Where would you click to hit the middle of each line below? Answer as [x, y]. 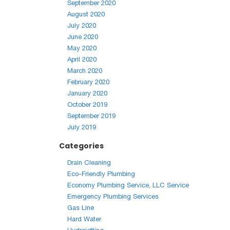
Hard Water [84, 219]
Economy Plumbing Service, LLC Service [128, 185]
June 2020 [83, 37]
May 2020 [82, 48]
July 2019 [82, 127]
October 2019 [87, 104]
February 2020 [88, 82]
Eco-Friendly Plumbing [101, 174]
